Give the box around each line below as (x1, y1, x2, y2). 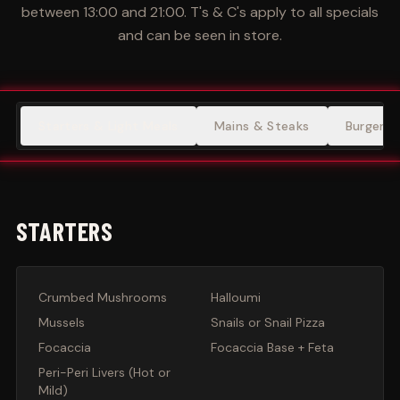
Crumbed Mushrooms (37, 289, 167, 305)
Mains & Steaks (213, 118, 310, 134)
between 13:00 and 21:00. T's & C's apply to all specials (21, 3, 379, 21)
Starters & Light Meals (37, 118, 179, 134)
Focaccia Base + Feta (211, 339, 334, 355)
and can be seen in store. (118, 26, 282, 45)
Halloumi (211, 289, 261, 305)
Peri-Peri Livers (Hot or (37, 364, 171, 380)
